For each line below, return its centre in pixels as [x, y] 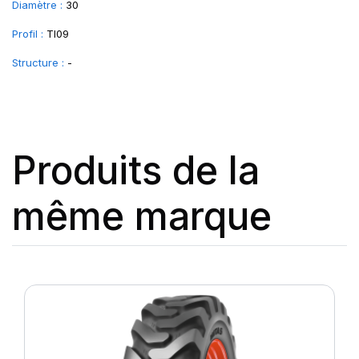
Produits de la [136, 170]
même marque [142, 216]
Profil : [28, 34]
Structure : [38, 63]
